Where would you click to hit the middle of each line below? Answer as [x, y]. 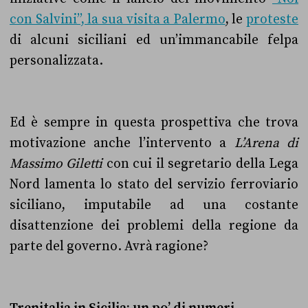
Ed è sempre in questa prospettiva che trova [154, 122]
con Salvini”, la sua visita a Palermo [118, 19]
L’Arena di [266, 143]
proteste [272, 19]
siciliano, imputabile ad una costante [154, 205]
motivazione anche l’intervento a [122, 143]
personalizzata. [56, 60]
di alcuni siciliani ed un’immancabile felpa [154, 40]
